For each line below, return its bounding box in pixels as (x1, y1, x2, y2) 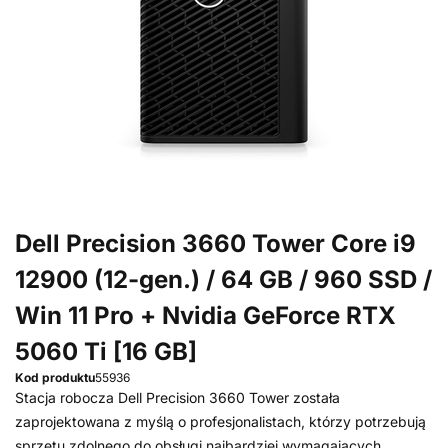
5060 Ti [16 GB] (15, 337, 197, 366)
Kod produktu (15, 370, 95, 385)
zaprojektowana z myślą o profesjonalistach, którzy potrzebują (15, 413, 426, 430)
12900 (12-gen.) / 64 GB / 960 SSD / (15, 265, 432, 294)
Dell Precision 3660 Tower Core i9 (15, 229, 416, 258)
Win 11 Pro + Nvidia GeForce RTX (15, 301, 396, 330)
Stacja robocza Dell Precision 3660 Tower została (15, 389, 340, 406)
